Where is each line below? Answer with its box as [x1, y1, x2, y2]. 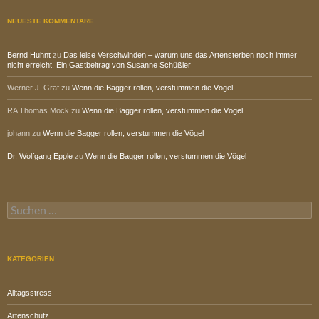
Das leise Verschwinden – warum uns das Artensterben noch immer [63, 51, 297, 60]
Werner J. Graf [7, 83, 59, 93]
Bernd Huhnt [7, 51, 51, 60]
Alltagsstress [7, 288, 52, 298]
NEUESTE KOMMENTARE [7, 17, 94, 26]
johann [7, 129, 30, 138]
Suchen [6, 202, 33, 211]
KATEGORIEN [7, 255, 54, 263]
